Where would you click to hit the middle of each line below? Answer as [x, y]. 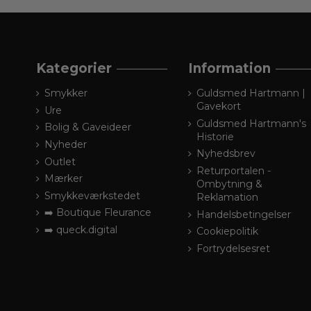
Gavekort [219, 107]
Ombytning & [230, 184]
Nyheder [66, 144]
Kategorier [74, 69]
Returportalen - [234, 170]
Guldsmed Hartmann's [252, 123]
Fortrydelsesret [234, 248]
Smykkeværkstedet [92, 195]
